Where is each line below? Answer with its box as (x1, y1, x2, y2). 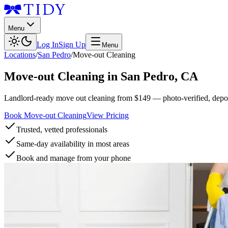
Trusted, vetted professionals (16, 125, 107, 134)
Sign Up (59, 40, 85, 49)
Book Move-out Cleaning (4, 110, 87, 120)
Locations (4, 50, 36, 59)
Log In (37, 40, 59, 49)
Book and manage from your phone (16, 153, 131, 162)
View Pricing (87, 110, 129, 120)
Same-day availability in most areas (16, 139, 129, 148)
